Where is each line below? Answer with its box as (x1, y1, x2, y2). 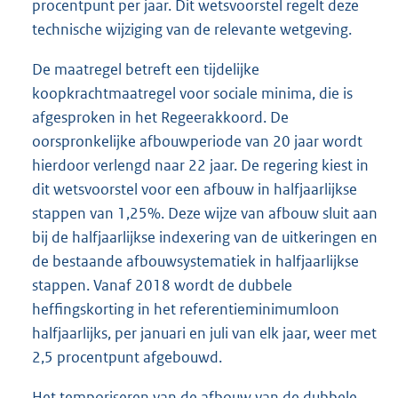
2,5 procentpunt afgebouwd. (32, 347, 222, 368)
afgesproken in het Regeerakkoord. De (32, 107, 289, 128)
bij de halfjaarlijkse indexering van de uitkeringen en (32, 227, 378, 248)
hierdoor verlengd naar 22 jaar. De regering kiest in (32, 155, 369, 176)
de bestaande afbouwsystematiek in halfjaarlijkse (32, 251, 359, 272)
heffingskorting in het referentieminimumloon (32, 299, 339, 320)
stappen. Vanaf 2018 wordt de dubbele (32, 275, 292, 296)
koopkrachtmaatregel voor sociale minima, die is (32, 84, 353, 104)
